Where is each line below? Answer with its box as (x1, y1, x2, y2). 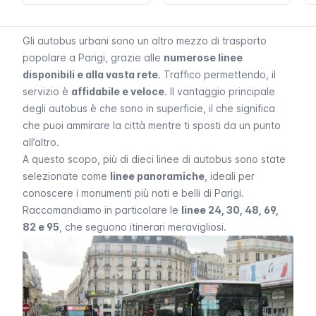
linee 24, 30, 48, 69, (181, 204, 279, 216)
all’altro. (23, 136, 59, 148)
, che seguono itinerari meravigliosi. (59, 221, 226, 233)
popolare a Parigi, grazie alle (23, 51, 164, 63)
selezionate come (23, 170, 110, 182)
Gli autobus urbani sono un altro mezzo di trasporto (23, 35, 267, 47)
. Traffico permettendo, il (158, 68, 276, 80)
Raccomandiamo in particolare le (23, 204, 181, 216)
